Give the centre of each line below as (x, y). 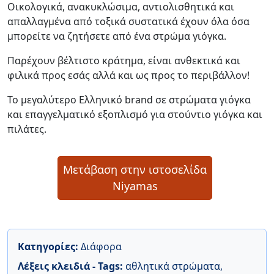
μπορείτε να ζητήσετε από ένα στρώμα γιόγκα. (117, 36)
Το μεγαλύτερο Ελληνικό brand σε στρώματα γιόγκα (129, 99)
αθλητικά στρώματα (173, 266)
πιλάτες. (27, 129)
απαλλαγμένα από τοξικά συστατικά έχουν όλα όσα (128, 21)
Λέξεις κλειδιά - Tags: (72, 266)
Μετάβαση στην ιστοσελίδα (135, 169)
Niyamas (135, 186)
